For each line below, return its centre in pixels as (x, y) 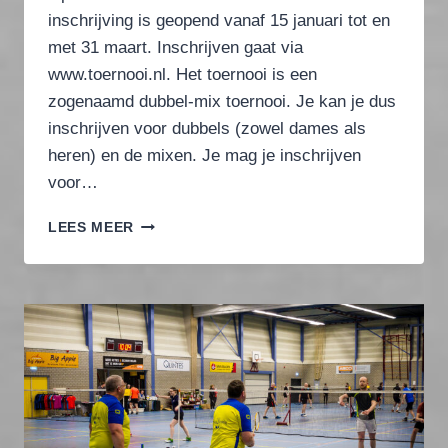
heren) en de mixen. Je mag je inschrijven (204, 156)
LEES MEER (91, 228)
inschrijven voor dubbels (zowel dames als (207, 129)
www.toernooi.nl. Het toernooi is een (182, 75)
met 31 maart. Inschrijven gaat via (175, 48)
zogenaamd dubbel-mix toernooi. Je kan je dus (222, 102)
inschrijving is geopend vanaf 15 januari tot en (219, 21)
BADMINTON (179, 286)
